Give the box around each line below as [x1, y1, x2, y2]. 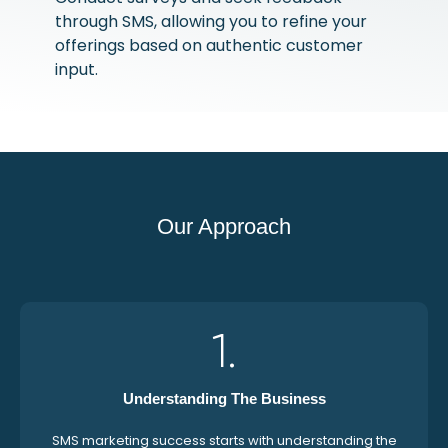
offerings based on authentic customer [54, 34, 363, 57]
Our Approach [157, 214, 291, 239]
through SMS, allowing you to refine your [54, 10, 367, 33]
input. [54, 58, 98, 81]
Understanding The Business [122, 390, 326, 407]
